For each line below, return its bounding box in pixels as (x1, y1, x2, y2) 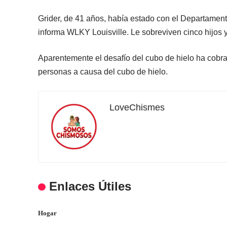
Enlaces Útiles (49, 179, 131, 194)
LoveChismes (109, 102, 165, 113)
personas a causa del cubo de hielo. (38, 67, 168, 77)
